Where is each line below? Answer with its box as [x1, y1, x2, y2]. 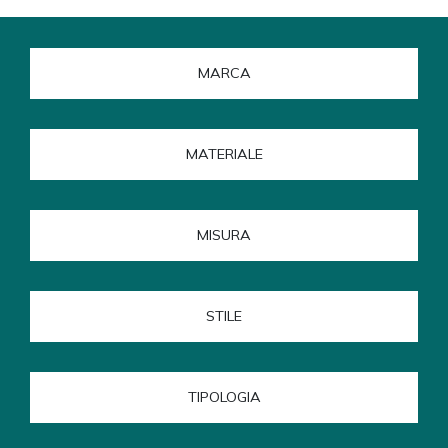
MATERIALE [185, 145, 263, 164]
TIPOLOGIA [187, 388, 261, 407]
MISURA [197, 226, 251, 245]
